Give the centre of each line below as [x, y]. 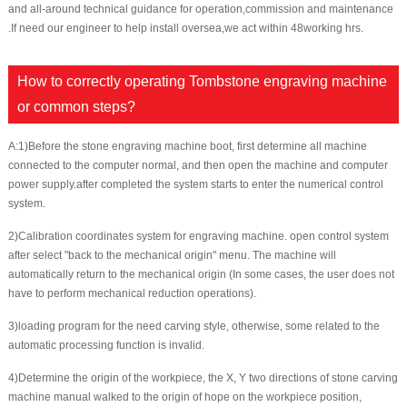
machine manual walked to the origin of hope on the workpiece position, [184, 397]
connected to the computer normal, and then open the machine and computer [198, 166]
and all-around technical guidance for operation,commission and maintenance [200, 10]
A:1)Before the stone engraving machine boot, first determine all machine [187, 147]
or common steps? [76, 107]
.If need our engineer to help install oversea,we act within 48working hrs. [185, 29]
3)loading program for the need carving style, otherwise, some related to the [194, 327]
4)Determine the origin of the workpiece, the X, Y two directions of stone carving [203, 378]
